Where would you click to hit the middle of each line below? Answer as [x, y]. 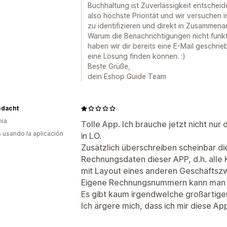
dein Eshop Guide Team [127, 76]
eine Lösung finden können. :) [137, 56]
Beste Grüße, [109, 66]
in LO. [91, 136]
